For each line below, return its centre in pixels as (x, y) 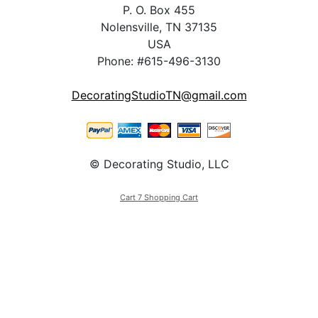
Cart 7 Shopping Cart (159, 198)
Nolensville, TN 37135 (159, 27)
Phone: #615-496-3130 (159, 61)
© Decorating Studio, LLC (159, 164)
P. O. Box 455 (159, 10)
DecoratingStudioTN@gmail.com (159, 95)
